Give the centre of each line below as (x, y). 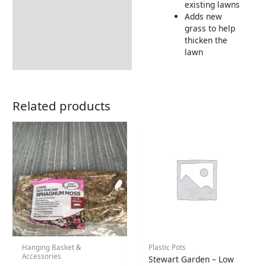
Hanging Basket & (52, 247)
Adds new (203, 16)
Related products (62, 106)
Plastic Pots (167, 247)
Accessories (42, 256)
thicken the (206, 40)
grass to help (210, 28)
